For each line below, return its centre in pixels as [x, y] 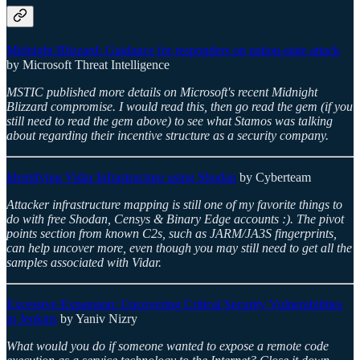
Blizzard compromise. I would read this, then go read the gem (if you [180, 107]
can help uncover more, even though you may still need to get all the [179, 248]
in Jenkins [32, 319]
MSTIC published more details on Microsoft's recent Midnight [162, 92]
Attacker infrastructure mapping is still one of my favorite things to [174, 205]
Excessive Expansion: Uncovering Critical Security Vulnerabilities [174, 305]
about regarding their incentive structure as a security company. [168, 136]
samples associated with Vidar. [84, 263]
